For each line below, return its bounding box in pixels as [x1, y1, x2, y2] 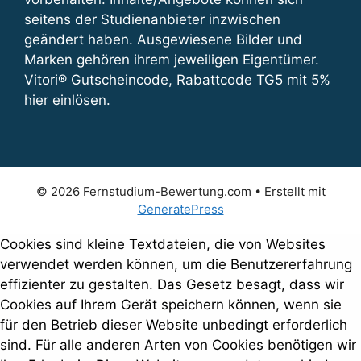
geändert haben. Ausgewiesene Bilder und [24, 31, 302, 48]
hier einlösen [24, 92, 106, 108]
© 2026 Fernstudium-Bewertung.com [35, 184, 251, 199]
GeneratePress [137, 201, 224, 217]
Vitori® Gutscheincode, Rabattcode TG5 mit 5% [24, 72, 330, 88]
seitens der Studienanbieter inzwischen [24, 11, 280, 27]
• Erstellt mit [251, 184, 326, 199]
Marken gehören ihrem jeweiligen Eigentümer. [24, 52, 319, 68]
